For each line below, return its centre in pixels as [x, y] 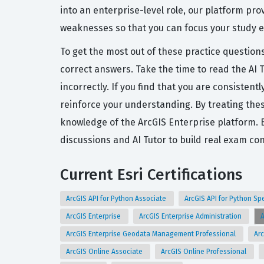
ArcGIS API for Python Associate [117, 199]
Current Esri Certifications [151, 175]
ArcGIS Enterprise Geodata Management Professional [152, 234]
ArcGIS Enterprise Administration [191, 216]
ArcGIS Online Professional [204, 252]
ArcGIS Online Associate [105, 252]
